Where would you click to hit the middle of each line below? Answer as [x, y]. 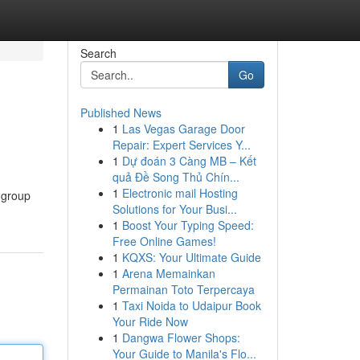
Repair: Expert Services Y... [181, 145]
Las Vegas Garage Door [183, 129]
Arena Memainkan [168, 273]
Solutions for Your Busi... [174, 209]
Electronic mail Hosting [180, 193]
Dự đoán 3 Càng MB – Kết [189, 161]
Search [98, 53]
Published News [121, 112]
